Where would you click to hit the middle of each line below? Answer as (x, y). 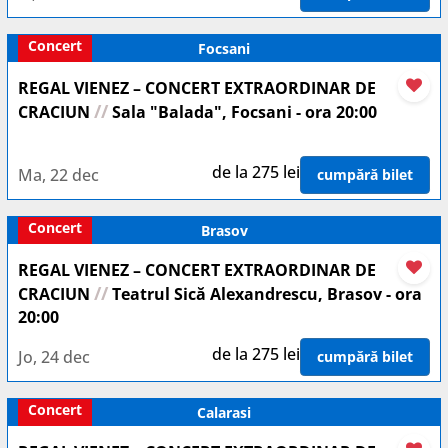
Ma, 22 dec (58, 174)
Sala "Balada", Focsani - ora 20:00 (242, 112)
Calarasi (224, 412)
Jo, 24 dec (54, 356)
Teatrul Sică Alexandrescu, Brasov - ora (265, 294)
